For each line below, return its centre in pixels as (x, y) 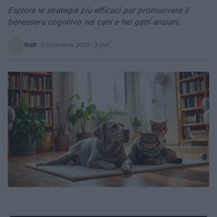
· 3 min (100, 45)
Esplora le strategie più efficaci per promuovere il (98, 10)
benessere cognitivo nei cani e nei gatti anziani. (94, 22)
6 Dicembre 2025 (65, 45)
